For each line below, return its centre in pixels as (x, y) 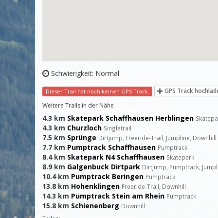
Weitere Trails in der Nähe (78, 106)
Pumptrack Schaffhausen (111, 147)
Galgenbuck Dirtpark (104, 167)
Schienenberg (95, 206)
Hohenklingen (95, 186)
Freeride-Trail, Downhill (154, 187)
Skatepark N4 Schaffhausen (116, 157)
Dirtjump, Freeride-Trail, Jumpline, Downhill (157, 138)
